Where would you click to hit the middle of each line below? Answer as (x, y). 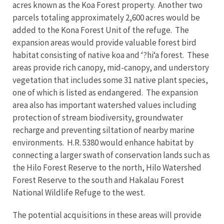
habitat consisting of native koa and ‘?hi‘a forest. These (111, 55)
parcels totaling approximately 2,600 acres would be (106, 17)
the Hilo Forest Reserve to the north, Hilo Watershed (107, 167)
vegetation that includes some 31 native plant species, (110, 80)
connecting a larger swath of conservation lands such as (111, 155)
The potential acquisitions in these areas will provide (107, 215)
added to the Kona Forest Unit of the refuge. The (101, 30)
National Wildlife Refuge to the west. (79, 192)
